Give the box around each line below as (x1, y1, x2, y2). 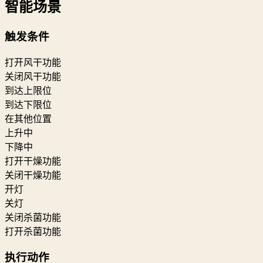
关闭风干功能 (5, 71, 61, 82)
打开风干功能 (5, 57, 61, 68)
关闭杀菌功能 (5, 212, 61, 222)
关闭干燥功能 (5, 170, 61, 180)
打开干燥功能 (5, 156, 61, 166)
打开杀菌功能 (5, 226, 61, 237)
